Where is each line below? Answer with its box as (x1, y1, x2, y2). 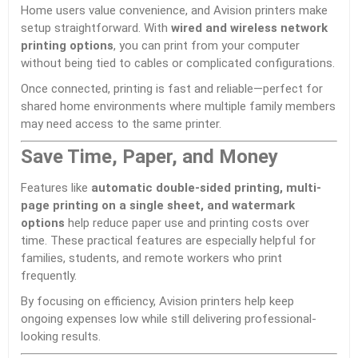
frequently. (21, 268, 77, 283)
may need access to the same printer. (21, 117, 221, 131)
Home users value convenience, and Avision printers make (21, 3, 328, 18)
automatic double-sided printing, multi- (91, 181, 321, 195)
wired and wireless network (171, 21, 328, 35)
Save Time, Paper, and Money (21, 145, 278, 168)
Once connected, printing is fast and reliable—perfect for (21, 82, 323, 96)
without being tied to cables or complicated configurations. (21, 56, 335, 70)
